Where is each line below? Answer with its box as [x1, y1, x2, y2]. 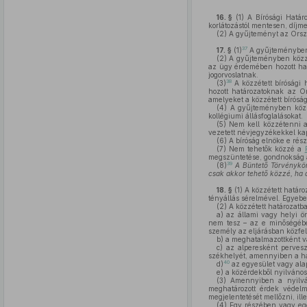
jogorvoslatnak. [208, 71, 258, 79]
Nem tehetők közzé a [225, 145, 305, 153]
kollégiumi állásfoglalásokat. [208, 112, 303, 120]
